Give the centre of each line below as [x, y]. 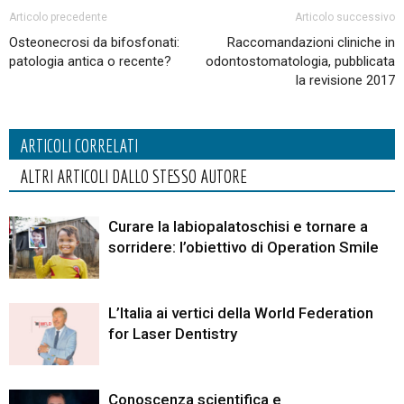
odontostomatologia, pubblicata [300, 62]
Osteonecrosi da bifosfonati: [94, 43]
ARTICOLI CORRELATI [79, 146]
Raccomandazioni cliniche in [311, 43]
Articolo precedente [58, 18]
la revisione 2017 [345, 81]
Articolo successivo [345, 18]
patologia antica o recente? [90, 62]
